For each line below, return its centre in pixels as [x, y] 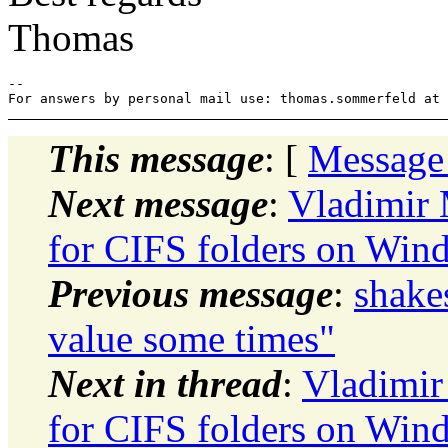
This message [156, 158]
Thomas [71, 37]
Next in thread [165, 383]
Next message [158, 203]
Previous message [190, 293]
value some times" [191, 338]
